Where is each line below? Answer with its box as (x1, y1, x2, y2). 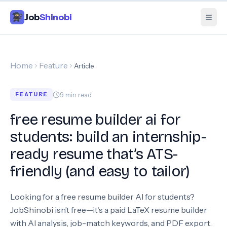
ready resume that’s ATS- (10, 145, 177, 163)
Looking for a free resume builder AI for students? (10, 192, 195, 202)
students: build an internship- (10, 128, 206, 146)
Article (74, 61, 94, 70)
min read (64, 90, 92, 99)
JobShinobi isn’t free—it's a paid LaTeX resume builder (10, 205, 207, 215)
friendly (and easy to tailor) (10, 162, 190, 180)
